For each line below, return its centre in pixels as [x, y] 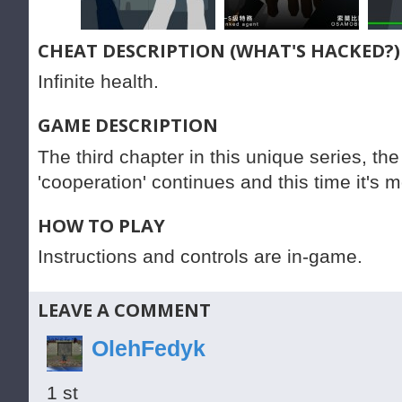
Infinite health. [98, 82]
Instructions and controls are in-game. [200, 257]
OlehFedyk [149, 349]
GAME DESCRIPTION [128, 126]
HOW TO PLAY [101, 225]
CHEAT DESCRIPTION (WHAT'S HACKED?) [219, 51]
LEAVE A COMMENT [124, 310]
